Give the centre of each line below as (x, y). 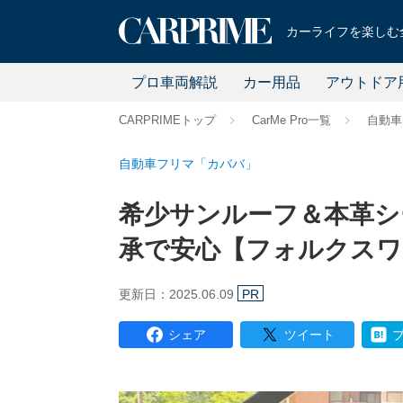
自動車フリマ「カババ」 (188, 164)
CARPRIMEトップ (167, 120)
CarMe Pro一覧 (291, 120)
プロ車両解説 (174, 82)
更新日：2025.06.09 (178, 294)
